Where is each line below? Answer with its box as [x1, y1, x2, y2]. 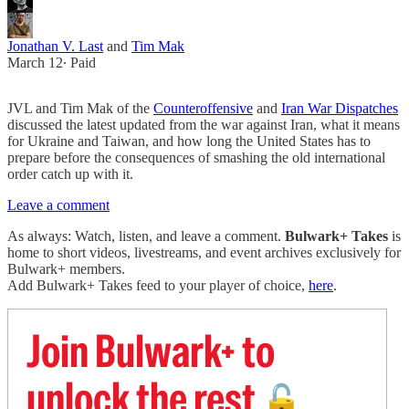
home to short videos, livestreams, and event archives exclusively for [7, 245, 401, 261]
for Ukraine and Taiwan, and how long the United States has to [7, 133, 371, 150]
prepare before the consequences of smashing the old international [7, 150, 385, 166]
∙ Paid [63, 55, 96, 71]
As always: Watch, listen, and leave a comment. [7, 228, 285, 245]
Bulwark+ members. [7, 261, 125, 278]
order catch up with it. [7, 166, 133, 183]
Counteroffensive [153, 100, 253, 117]
